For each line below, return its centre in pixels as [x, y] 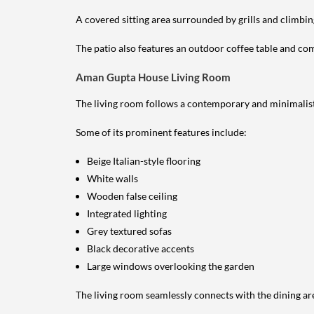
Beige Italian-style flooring [144, 161]
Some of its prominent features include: [161, 132]
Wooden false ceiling [132, 196]
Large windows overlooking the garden [171, 266]
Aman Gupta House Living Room [153, 77]
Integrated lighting [127, 213]
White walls [112, 178]
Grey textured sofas [129, 231]
